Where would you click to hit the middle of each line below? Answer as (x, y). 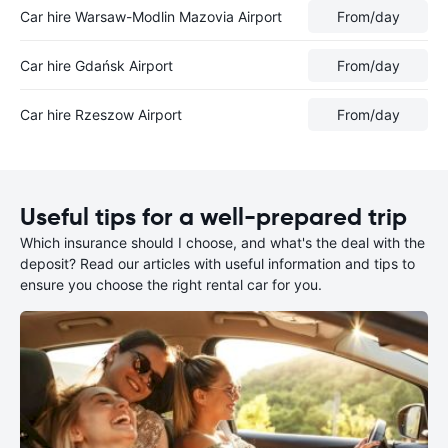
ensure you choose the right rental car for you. (171, 284)
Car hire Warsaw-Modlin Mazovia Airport (151, 16)
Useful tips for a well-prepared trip (213, 217)
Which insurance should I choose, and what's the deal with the (222, 242)
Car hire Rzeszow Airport (101, 114)
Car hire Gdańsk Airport (96, 65)
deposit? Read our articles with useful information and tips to (217, 263)
